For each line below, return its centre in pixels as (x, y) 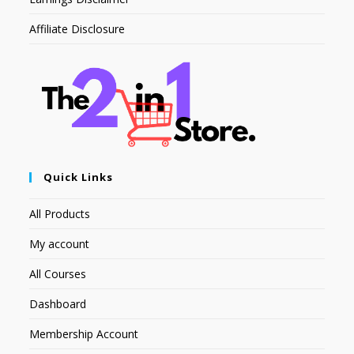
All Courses (58, 274)
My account (60, 244)
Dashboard (58, 304)
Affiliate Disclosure (77, 28)
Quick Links (79, 177)
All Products (60, 214)
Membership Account (84, 334)
